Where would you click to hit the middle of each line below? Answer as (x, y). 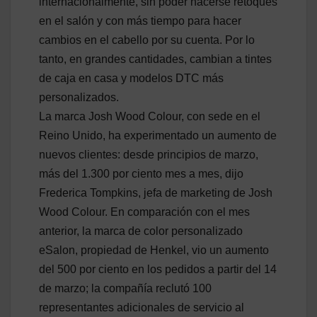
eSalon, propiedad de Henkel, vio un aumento (154, 250)
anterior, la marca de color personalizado (141, 231)
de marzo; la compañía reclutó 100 (125, 288)
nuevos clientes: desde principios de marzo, (149, 154)
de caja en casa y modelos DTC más (131, 78)
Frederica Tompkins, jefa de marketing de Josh (156, 192)
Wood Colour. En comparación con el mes (144, 212)
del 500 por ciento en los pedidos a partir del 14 (158, 269)
